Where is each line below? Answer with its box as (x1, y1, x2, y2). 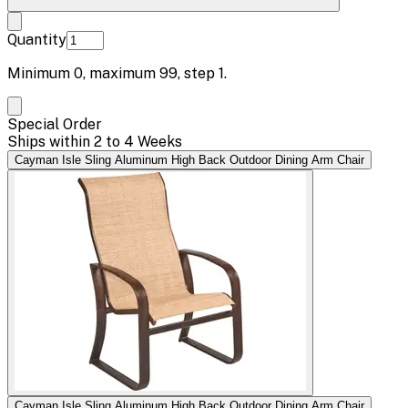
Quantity (7, 30, 66, 48)
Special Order (7, 115, 102, 133)
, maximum (83, 64, 159, 82)
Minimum (7, 64, 74, 82)
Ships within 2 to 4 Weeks (7, 132, 182, 150)
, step (178, 64, 219, 82)
